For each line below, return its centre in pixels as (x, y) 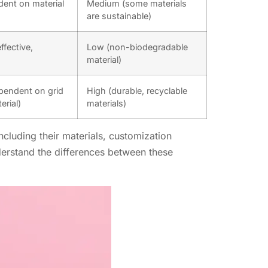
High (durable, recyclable (137, 91)
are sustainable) (119, 16)
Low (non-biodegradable (137, 47)
